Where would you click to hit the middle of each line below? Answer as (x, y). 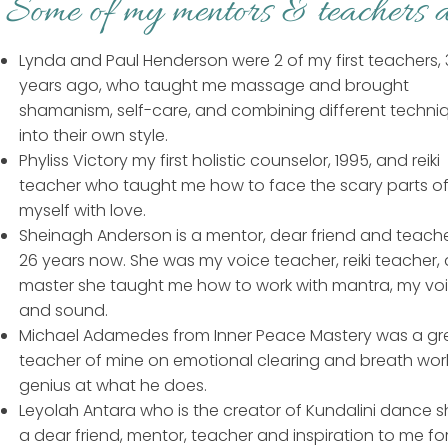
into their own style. (93, 135)
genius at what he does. (113, 385)
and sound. (65, 310)
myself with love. (82, 210)
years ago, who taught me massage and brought (214, 85)
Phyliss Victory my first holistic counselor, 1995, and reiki (229, 160)
